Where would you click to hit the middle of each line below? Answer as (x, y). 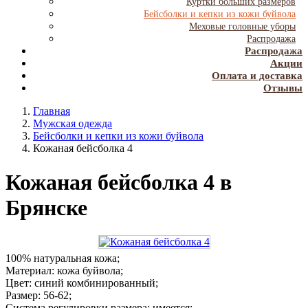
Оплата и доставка (257, 76)
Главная (52, 111)
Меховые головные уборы (242, 27)
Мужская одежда (73, 124)
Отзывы (283, 88)
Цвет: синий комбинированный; (82, 283)
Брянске (46, 207)
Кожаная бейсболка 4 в (119, 182)
